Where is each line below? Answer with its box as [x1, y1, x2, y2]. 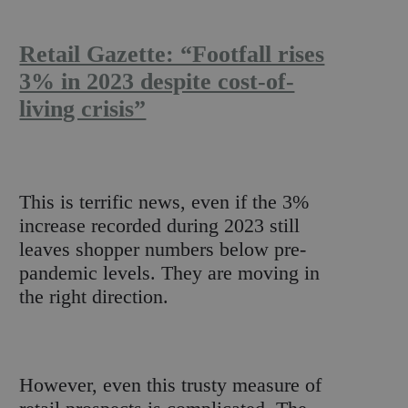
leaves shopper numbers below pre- [19, 238, 307, 261]
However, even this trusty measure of [19, 373, 322, 396]
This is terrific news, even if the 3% [19, 190, 310, 214]
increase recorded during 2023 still [19, 214, 301, 238]
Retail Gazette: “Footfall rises [19, 40, 325, 67]
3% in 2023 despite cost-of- [19, 67, 295, 95]
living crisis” [19, 95, 147, 122]
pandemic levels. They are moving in [19, 261, 321, 285]
